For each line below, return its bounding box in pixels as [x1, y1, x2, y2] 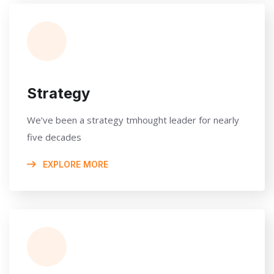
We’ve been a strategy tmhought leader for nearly [27, 113, 239, 126]
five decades [27, 130, 81, 143]
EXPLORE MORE [40, 158, 108, 169]
